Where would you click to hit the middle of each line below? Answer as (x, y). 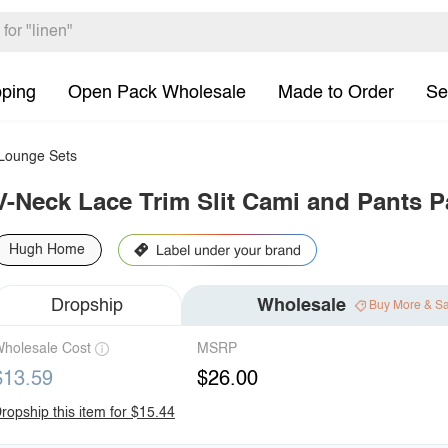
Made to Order (336, 92)
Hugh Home (47, 250)
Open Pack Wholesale (157, 92)
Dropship (87, 305)
